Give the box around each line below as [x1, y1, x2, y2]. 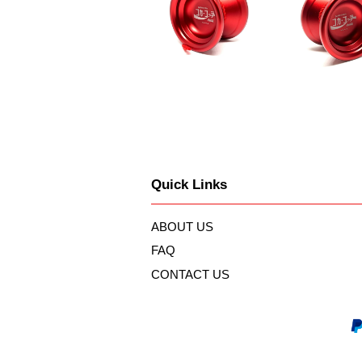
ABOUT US [151, 219, 213, 234]
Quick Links [151, 176, 227, 192]
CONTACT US [151, 267, 229, 282]
